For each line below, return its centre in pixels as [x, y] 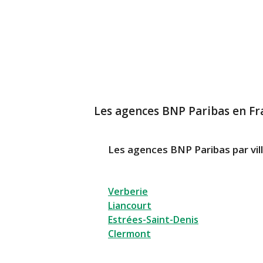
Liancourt [130, 206]
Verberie [128, 192]
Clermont [129, 234]
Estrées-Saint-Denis [153, 220]
